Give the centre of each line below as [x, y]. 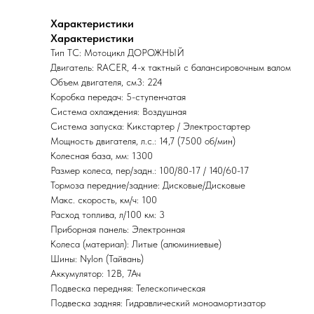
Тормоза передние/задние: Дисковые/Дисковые [148, 185]
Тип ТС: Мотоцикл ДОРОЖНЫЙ [117, 53]
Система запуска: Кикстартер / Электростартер [150, 127]
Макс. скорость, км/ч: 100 [104, 200]
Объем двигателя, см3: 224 [107, 82]
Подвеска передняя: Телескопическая [128, 288]
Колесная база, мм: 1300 [102, 156]
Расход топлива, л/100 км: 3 [108, 215]
